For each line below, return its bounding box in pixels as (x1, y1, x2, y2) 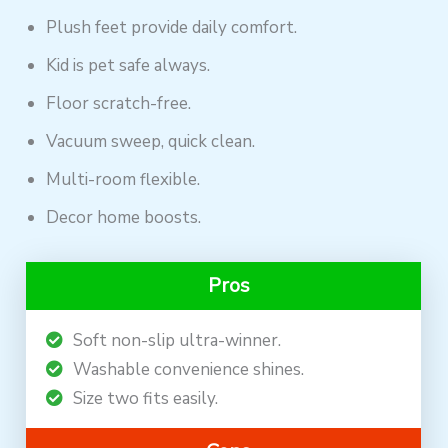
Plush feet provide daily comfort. (46, 15, 298, 39)
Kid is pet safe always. (46, 53, 211, 77)
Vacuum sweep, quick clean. (46, 129, 256, 153)
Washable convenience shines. (73, 357, 305, 381)
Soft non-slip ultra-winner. (73, 328, 282, 352)
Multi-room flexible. (46, 167, 201, 191)
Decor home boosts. (46, 205, 202, 229)
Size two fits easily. (73, 386, 219, 410)
